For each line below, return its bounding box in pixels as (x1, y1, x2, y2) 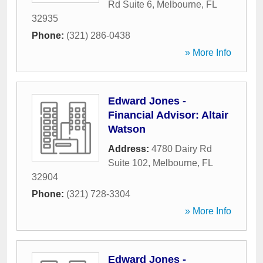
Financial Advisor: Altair (108, 109, 228, 121)
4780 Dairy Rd (151, 144, 212, 154)
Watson (108, 123, 146, 135)
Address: (108, 144, 151, 154)
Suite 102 (108, 158, 148, 168)
